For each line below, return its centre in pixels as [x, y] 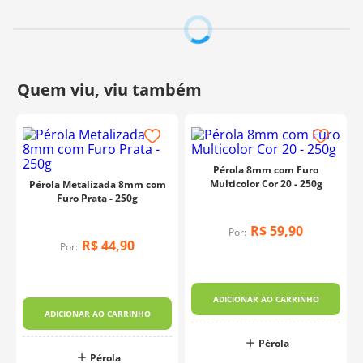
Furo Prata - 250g [97, 199]
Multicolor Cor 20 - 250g [266, 184]
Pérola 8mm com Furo [266, 170]
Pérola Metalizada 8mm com [97, 185]
